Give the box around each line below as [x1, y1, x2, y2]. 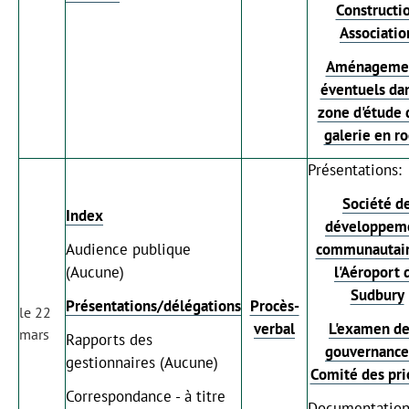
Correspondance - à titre [66, 385, 225, 406]
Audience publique [66, 238, 191, 259]
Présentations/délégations [66, 295, 241, 316]
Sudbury [350, 284, 404, 305]
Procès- [249, 295, 299, 316]
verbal [254, 318, 295, 339]
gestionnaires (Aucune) [66, 351, 218, 372]
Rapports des [66, 329, 152, 350]
